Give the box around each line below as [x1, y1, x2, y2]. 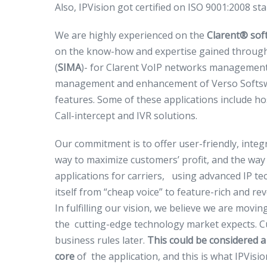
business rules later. [55, 234, 147, 247]
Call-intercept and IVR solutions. [55, 109, 197, 122]
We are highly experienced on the [55, 29, 207, 42]
